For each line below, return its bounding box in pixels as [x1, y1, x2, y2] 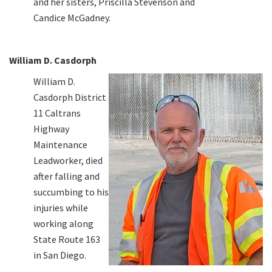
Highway [33, 122, 69, 135]
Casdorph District [33, 90, 106, 103]
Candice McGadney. [33, 11, 110, 24]
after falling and [33, 169, 100, 182]
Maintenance [33, 138, 87, 151]
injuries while [33, 201, 88, 214]
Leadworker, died [33, 154, 103, 166]
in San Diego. [33, 248, 86, 261]
